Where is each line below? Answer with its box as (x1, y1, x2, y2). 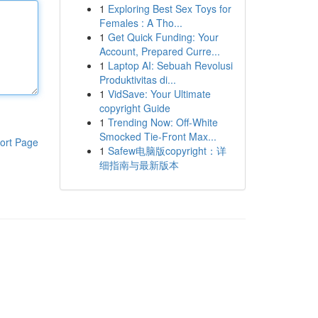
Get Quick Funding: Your (107, 30, 219, 44)
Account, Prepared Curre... (99, 44, 220, 58)
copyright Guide (99, 101, 170, 115)
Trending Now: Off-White (107, 115, 218, 129)
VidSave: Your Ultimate (107, 87, 211, 101)
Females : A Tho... (99, 16, 182, 30)
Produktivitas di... (99, 72, 176, 87)
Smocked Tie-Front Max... (99, 129, 216, 143)
